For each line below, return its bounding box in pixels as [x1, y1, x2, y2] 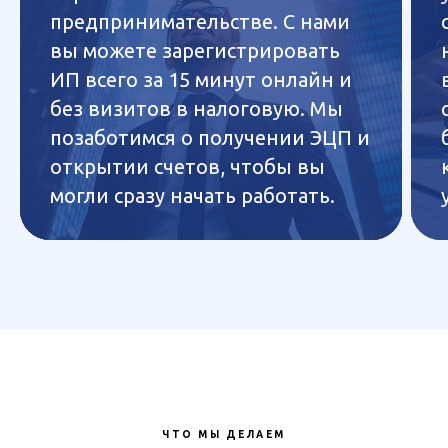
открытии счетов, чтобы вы [50, 155, 325, 179]
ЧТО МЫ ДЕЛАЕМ [162, 429, 286, 441]
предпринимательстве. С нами [50, 10, 350, 34]
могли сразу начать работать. [50, 184, 335, 208]
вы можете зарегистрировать [50, 39, 340, 63]
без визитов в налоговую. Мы [50, 97, 343, 121]
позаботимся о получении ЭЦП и [50, 126, 370, 150]
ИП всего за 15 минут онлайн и [50, 68, 352, 92]
